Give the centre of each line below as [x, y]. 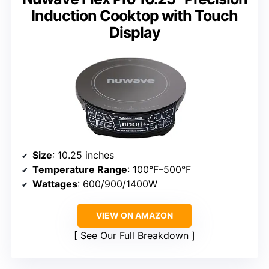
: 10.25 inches [83, 155]
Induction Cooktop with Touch [134, 15]
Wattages [55, 183]
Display [134, 32]
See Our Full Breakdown [134, 235]
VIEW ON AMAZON [134, 215]
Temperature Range [80, 169]
